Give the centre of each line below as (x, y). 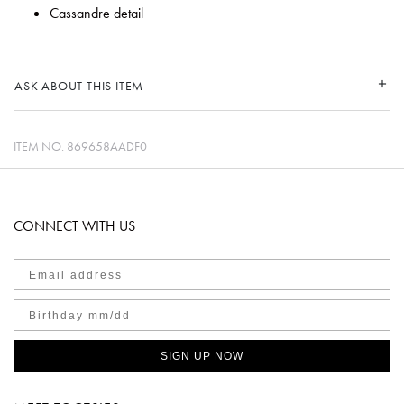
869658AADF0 (107, 146)
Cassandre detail (96, 13)
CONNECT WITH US (74, 226)
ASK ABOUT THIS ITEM (79, 85)
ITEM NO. (40, 146)
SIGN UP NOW (202, 356)
